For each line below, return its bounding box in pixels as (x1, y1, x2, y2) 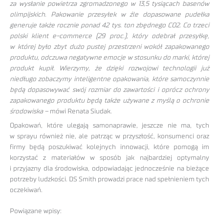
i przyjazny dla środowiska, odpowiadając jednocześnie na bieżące (10, 165, 209, 173)
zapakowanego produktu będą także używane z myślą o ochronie (10, 97, 209, 105)
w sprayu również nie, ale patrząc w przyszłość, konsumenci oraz (10, 133, 209, 140)
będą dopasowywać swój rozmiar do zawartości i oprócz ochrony (10, 87, 209, 94)
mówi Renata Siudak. (48, 108, 112, 115)
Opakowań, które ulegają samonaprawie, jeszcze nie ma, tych (10, 122, 209, 130)
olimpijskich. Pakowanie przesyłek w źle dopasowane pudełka (10, 11, 209, 19)
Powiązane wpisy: (10, 207, 62, 215)
